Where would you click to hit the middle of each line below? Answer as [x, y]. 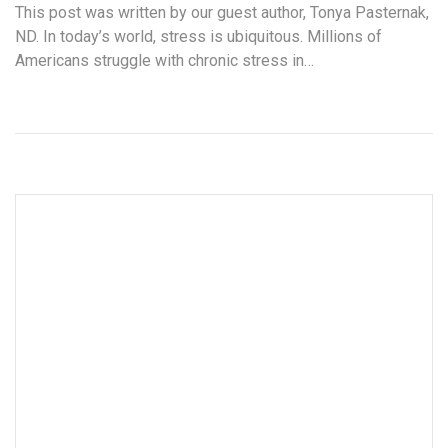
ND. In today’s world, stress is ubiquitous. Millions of [198, 37]
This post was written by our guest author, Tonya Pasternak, [222, 13]
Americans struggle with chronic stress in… [164, 61]
